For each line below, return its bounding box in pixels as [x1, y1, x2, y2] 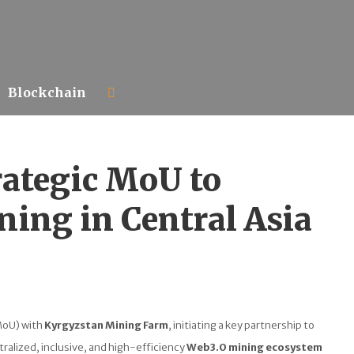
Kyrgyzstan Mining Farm [44, 318, 169, 333]
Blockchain [8, 85, 86, 101]
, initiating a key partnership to [168, 318, 315, 333]
